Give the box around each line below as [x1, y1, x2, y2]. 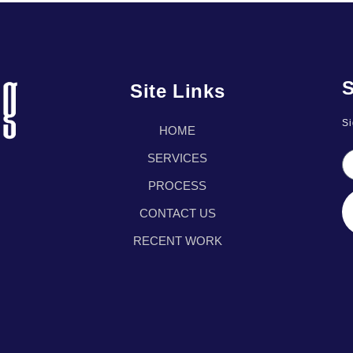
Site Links [130, 80, 225, 102]
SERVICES [147, 151, 208, 165]
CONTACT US [139, 206, 216, 221]
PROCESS [148, 179, 207, 193]
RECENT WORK [132, 234, 222, 248]
